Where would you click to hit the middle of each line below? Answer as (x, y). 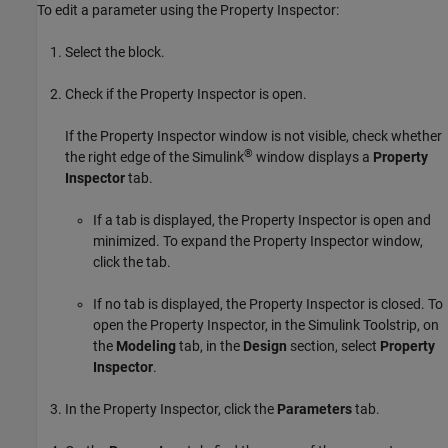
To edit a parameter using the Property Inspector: (188, 10)
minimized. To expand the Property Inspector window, (258, 241)
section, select (333, 346)
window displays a (313, 157)
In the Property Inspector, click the (171, 409)
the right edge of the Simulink (154, 157)
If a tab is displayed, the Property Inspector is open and (262, 220)
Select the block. (115, 52)
